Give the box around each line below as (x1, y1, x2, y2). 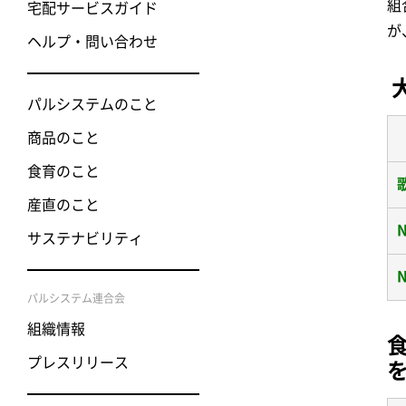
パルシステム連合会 (27, 292, 125, 304)
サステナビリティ (27, 230, 143, 246)
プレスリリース (27, 354, 129, 370)
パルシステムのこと (27, 96, 158, 111)
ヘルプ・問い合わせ (27, 34, 158, 49)
